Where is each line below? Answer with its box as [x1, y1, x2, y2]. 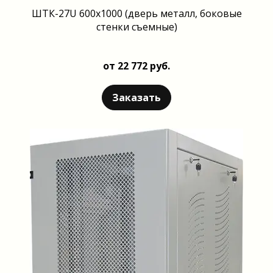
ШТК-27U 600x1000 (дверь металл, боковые [31, 6, 242, 20]
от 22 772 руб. [103, 58, 170, 73]
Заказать [112, 90, 161, 104]
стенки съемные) [96, 19, 177, 34]
